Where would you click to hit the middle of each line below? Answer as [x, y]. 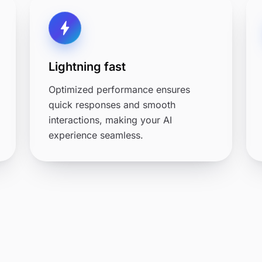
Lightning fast [87, 67]
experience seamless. [96, 135]
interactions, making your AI [110, 120]
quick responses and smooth [112, 105]
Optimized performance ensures [119, 89]
